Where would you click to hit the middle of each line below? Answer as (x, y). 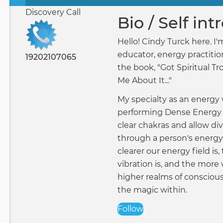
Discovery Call (53, 12)
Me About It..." (145, 80)
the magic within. (152, 190)
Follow (130, 209)
